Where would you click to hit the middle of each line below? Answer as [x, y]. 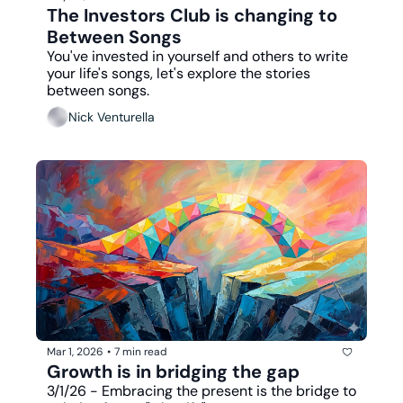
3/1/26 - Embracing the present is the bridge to [201, 390]
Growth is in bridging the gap [173, 371]
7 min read [141, 352]
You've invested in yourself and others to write [197, 56]
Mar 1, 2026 [75, 352]
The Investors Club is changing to [192, 15]
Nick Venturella [112, 117]
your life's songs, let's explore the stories [179, 73]
